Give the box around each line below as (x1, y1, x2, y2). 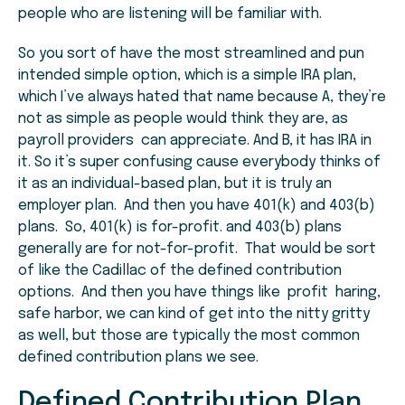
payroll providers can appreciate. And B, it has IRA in (18, 133, 372, 149)
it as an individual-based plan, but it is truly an (18, 176, 332, 193)
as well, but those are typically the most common (18, 328, 360, 344)
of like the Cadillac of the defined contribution (18, 263, 342, 279)
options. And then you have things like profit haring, (18, 285, 381, 301)
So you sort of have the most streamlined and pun (18, 46, 364, 62)
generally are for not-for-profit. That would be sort (18, 241, 376, 258)
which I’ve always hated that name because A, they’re (18, 89, 386, 106)
